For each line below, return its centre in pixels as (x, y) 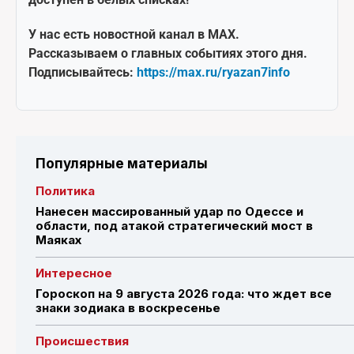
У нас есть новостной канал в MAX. (134, 35)
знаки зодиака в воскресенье (128, 308)
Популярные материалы (122, 164)
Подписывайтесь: (83, 73)
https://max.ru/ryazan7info (213, 73)
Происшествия (82, 341)
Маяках (58, 240)
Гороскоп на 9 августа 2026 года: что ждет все (184, 294)
